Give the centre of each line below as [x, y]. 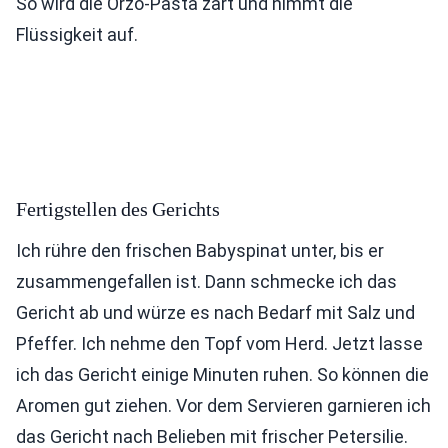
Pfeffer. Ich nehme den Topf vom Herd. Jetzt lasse [219, 343]
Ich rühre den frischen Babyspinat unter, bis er [200, 250]
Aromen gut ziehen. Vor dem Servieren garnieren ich [223, 405]
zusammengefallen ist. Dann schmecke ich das [206, 281]
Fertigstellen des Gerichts [118, 209]
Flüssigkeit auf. [77, 34]
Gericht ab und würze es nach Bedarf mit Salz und [215, 312]
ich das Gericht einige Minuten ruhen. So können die [222, 374]
